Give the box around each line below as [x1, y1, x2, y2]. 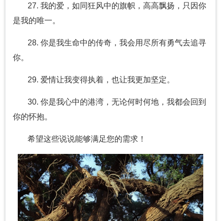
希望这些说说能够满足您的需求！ [28, 135, 146, 144]
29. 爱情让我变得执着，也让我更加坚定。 [28, 75, 175, 84]
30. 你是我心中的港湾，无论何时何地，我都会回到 [28, 98, 206, 107]
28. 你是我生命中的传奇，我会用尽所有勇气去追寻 [28, 38, 206, 47]
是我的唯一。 [13, 16, 60, 25]
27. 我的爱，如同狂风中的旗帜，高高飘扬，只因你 [28, 1, 206, 10]
